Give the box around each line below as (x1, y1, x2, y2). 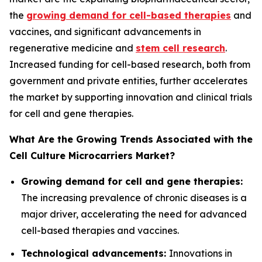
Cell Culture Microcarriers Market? (9, 150, 175, 162)
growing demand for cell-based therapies (26, 9, 231, 22)
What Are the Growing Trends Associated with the (9, 133, 253, 146)
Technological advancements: (21, 247, 169, 259)
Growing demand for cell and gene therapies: (21, 175, 243, 188)
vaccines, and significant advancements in (9, 26, 201, 38)
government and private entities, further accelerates (9, 75, 247, 87)
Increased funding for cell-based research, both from (9, 58, 250, 71)
